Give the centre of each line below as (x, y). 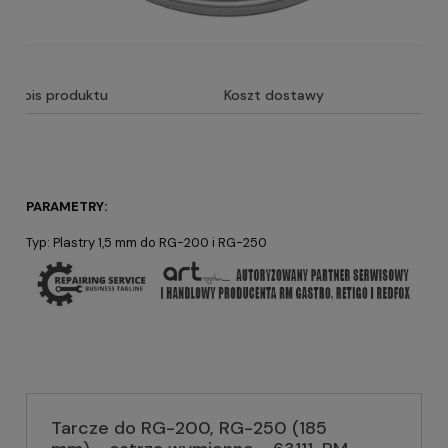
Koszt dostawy (274, 95)
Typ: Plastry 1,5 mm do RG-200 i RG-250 (146, 242)
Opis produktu (60, 95)
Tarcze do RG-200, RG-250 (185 (189, 427)
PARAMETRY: (66, 206)
